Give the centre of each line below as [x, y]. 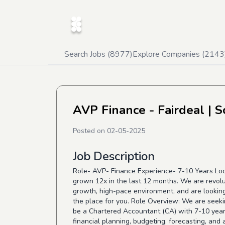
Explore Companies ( [168, 54]
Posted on [90, 131]
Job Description [114, 156]
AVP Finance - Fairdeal [139, 110]
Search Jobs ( [87, 54]
